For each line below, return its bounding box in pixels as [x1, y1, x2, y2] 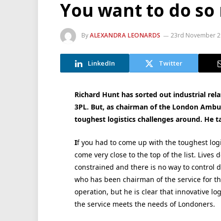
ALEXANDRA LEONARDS [90, 31, 161, 40]
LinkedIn [87, 58, 115, 68]
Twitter [159, 58, 183, 68]
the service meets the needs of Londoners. [74, 199, 215, 209]
